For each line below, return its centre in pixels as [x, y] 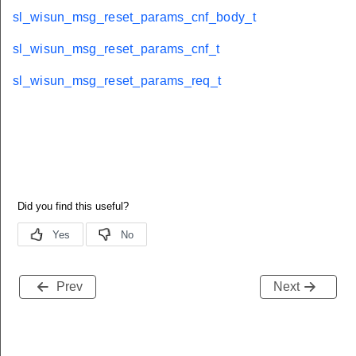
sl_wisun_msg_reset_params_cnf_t [116, 48]
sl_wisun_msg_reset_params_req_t [117, 80]
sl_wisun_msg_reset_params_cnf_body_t [134, 17]
